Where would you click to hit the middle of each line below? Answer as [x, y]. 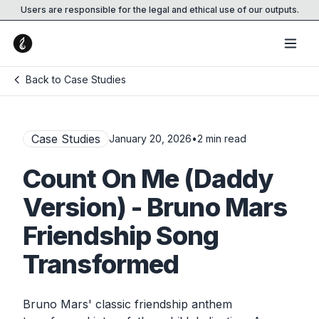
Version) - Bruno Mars [155, 207]
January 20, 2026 [150, 138]
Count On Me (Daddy [148, 179]
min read [225, 138]
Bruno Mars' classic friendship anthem [127, 304]
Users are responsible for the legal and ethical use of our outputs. [159, 10]
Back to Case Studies [76, 79]
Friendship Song [121, 236]
